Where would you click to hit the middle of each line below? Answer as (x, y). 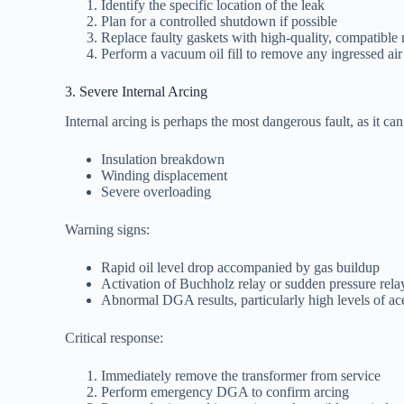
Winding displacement (164, 176)
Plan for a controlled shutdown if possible (219, 22)
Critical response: (114, 338)
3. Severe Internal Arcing (136, 92)
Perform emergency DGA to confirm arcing (225, 392)
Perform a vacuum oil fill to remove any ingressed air (252, 54)
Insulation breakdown (163, 160)
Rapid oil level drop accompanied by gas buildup (240, 268)
